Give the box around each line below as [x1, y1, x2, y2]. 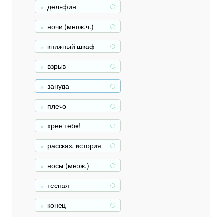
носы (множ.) [47, 160, 89, 170]
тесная [47, 180, 69, 190]
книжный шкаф [47, 41, 95, 51]
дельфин [47, 1, 76, 11]
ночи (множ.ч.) [47, 21, 93, 31]
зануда [47, 81, 69, 91]
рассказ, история [47, 140, 101, 150]
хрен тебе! [47, 121, 81, 130]
